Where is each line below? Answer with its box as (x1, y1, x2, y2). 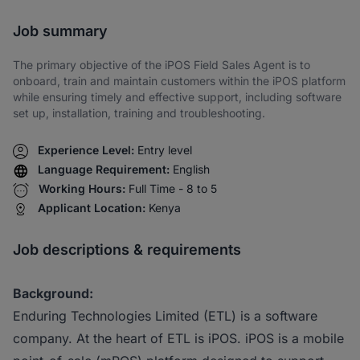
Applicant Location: (38, 201, 145, 215)
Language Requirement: (38, 162, 170, 176)
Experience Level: (38, 143, 134, 157)
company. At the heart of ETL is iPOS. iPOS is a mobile (13, 330, 344, 346)
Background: (13, 285, 93, 301)
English (173, 162, 210, 176)
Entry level (137, 143, 192, 157)
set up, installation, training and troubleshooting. (13, 106, 265, 120)
